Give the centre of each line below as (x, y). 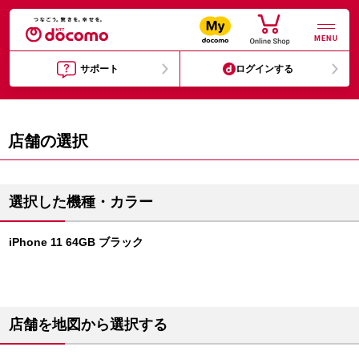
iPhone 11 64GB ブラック (76, 242)
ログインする (265, 69)
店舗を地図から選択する (88, 325)
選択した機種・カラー (81, 202)
